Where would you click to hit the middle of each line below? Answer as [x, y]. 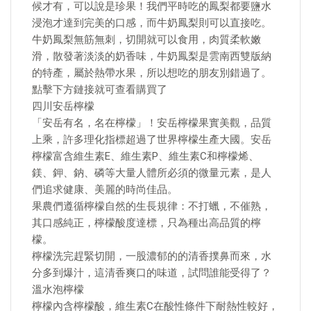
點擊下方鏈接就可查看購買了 [100, 90]
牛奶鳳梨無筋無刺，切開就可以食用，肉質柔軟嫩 [146, 40]
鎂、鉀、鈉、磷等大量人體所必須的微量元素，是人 [152, 173]
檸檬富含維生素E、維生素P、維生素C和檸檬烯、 [145, 156]
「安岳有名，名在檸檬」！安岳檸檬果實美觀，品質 [152, 123]
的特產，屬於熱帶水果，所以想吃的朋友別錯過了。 [152, 73]
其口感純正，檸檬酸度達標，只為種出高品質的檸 [146, 223]
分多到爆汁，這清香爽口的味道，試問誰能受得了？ [152, 273]
